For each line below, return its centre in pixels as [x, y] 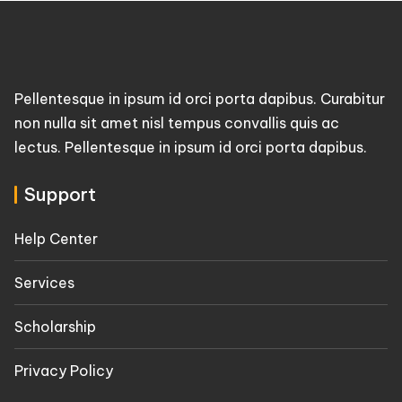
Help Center [56, 239]
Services [44, 283]
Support [60, 195]
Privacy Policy [64, 371]
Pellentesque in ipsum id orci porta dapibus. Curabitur [200, 99]
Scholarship [55, 327]
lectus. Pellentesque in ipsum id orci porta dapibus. [191, 148]
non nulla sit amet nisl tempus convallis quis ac [177, 123]
